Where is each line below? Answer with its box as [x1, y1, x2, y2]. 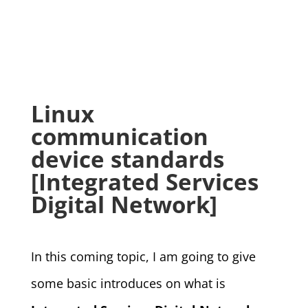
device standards [30, 144, 224, 175]
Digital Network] [30, 189, 217, 220]
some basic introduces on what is [30, 275, 225, 291]
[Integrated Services [30, 166, 258, 197]
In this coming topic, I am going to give [30, 248, 256, 265]
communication [30, 121, 208, 152]
